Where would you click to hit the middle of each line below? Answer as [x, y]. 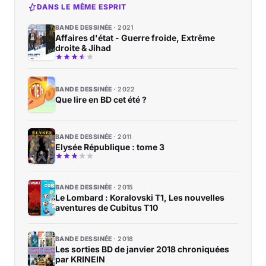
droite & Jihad [83, 48]
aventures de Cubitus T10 [107, 208]
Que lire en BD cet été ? [101, 99]
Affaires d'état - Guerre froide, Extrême [135, 38]
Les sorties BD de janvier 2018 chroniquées [142, 249]
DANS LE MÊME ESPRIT [82, 7]
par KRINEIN [80, 259]
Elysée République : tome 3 [110, 147]
